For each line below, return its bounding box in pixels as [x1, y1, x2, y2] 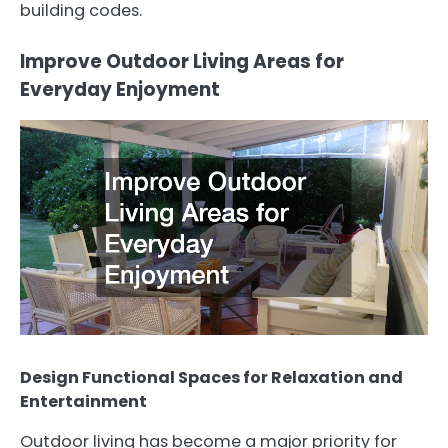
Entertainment [20, 389, 147, 413]
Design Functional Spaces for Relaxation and [20, 365, 403, 389]
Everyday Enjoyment [20, 75, 220, 103]
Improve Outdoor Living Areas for [20, 47, 344, 75]
